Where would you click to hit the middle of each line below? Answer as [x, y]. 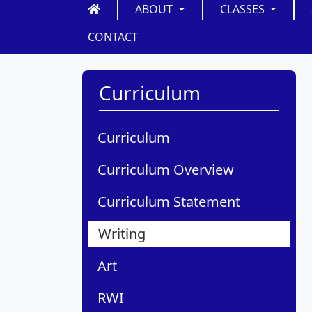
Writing [122, 234]
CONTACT [113, 37]
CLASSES [243, 9]
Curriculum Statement [169, 202]
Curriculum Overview [166, 170]
